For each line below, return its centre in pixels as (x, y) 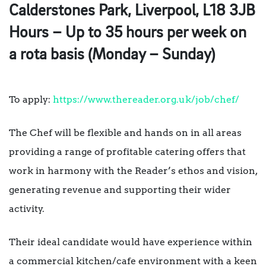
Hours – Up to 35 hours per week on (128, 33)
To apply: (31, 100)
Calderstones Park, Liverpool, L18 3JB (132, 11)
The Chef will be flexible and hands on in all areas (125, 133)
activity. (27, 209)
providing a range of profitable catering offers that (127, 152)
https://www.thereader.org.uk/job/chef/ (146, 100)
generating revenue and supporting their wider (120, 190)
